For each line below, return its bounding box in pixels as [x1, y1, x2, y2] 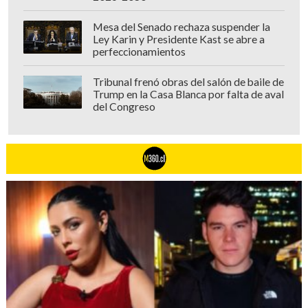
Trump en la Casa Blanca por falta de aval [92, 88, 284, 101]
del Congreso [92, 100, 155, 113]
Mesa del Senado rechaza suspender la [92, 21, 270, 34]
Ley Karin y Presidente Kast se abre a [92, 33, 265, 46]
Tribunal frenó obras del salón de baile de [92, 76, 284, 89]
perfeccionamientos [92, 45, 186, 58]
